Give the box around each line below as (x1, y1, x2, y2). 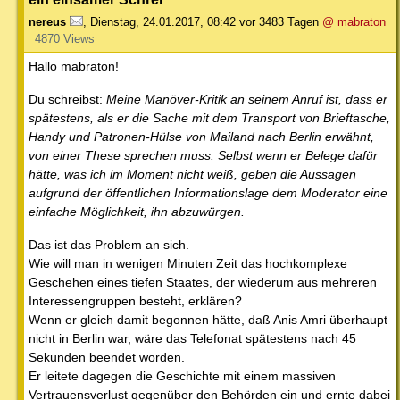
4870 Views (34, 31, 95, 46)
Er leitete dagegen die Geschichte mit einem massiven (29, 368, 336, 383)
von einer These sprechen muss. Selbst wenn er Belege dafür (29, 147, 378, 162)
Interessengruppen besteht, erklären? (29, 293, 242, 308)
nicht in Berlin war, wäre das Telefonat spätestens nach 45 (29, 330, 356, 346)
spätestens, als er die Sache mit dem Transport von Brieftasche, (29, 110, 390, 125)
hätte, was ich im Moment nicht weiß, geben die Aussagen (29, 166, 356, 181)
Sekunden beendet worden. (29, 349, 185, 364)
